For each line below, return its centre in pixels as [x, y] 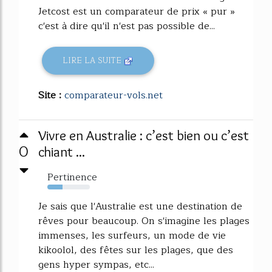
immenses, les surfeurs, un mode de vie [132, 235]
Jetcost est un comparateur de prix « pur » [137, 11]
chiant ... [62, 151]
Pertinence [72, 177]
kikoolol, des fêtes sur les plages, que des [136, 250]
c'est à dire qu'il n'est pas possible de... [127, 26]
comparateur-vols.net [114, 95]
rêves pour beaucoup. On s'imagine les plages [144, 221]
